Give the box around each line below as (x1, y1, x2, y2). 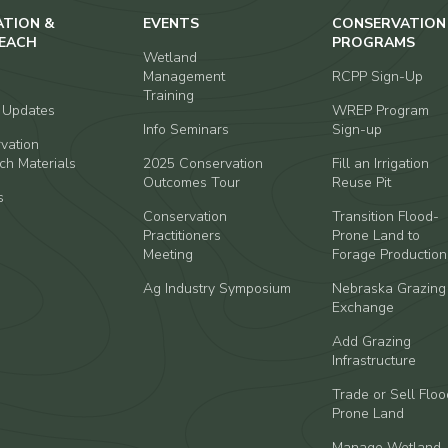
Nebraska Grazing (331, 279, 446, 298)
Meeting (143, 245, 194, 264)
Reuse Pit (331, 173, 391, 192)
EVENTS (143, 14, 200, 33)
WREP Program (331, 101, 429, 120)
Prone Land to (331, 226, 420, 245)
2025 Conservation (143, 154, 264, 173)
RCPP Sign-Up (331, 67, 423, 86)
